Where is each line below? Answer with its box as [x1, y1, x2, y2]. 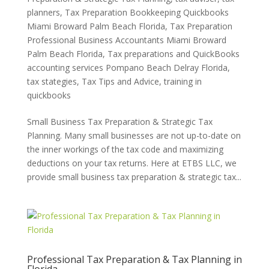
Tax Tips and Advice [81, 76, 159, 87]
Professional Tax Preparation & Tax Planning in [26, 253, 242, 266]
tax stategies [26, 76, 77, 87]
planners [26, 7, 60, 18]
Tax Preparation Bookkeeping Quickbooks [64, 7, 229, 18]
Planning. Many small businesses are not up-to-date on [26, 130, 241, 141]
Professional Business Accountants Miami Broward [26, 34, 226, 46]
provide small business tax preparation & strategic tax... [26, 171, 241, 183]
